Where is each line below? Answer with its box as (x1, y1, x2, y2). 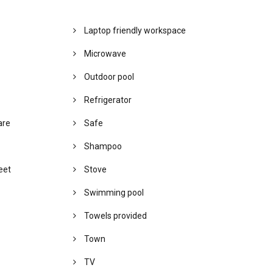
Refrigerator (82, 95, 132, 105)
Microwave (82, 49, 126, 58)
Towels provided (82, 211, 147, 221)
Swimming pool (82, 188, 144, 197)
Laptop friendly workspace (82, 26, 186, 35)
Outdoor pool (82, 72, 134, 82)
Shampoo (82, 141, 122, 151)
